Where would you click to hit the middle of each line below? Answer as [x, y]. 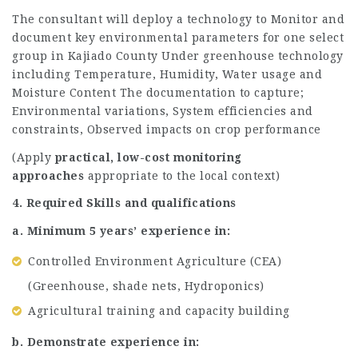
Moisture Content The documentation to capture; [158, 93]
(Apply [34, 157]
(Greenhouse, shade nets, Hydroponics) [146, 286]
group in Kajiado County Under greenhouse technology [178, 56]
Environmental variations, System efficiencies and [163, 111]
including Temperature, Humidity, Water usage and [167, 74]
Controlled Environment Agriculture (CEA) [155, 261]
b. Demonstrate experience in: [106, 342]
